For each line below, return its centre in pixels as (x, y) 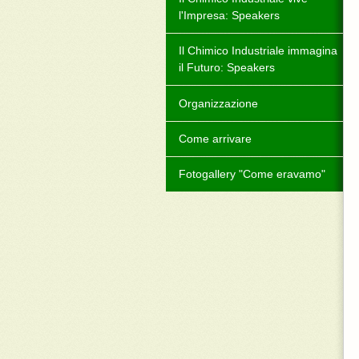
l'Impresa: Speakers (230, 15)
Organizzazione (219, 103)
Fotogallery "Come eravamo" (252, 174)
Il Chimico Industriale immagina (258, 51)
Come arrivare (216, 138)
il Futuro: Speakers (227, 68)
